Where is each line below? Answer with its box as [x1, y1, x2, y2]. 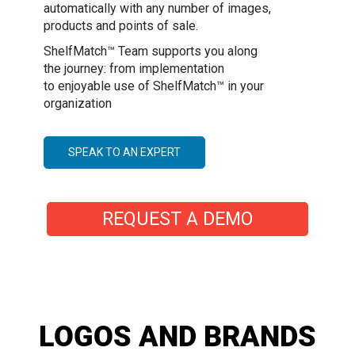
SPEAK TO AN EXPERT [68, 146, 181, 159]
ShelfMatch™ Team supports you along [44, 44, 258, 59]
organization [44, 96, 112, 112]
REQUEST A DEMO [102, 208, 253, 231]
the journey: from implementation [44, 61, 224, 77]
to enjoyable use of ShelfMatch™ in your [44, 78, 264, 94]
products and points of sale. [44, 18, 198, 34]
